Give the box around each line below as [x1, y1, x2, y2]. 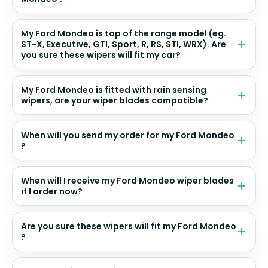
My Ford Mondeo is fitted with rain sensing [21, 83, 206, 96]
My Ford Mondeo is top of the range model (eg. [21, 27, 226, 39]
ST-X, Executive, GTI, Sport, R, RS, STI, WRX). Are [21, 38, 226, 50]
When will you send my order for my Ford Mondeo [21, 129, 234, 141]
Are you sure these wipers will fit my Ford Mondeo [21, 220, 236, 232]
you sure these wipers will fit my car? [21, 48, 181, 61]
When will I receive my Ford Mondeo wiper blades [21, 174, 234, 187]
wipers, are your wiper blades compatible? [21, 94, 208, 106]
